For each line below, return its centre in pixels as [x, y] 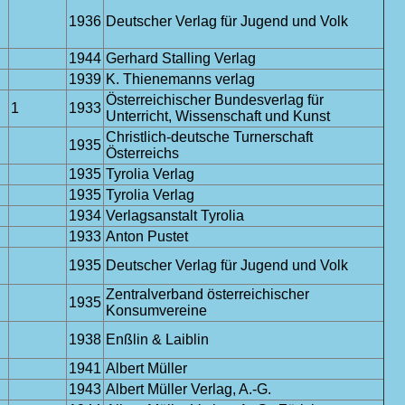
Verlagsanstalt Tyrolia [175, 216]
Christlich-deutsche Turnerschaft [209, 137]
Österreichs [142, 153]
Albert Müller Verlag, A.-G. [188, 389]
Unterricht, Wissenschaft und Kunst [218, 116]
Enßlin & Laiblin [157, 339]
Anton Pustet [147, 236]
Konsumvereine [156, 311]
